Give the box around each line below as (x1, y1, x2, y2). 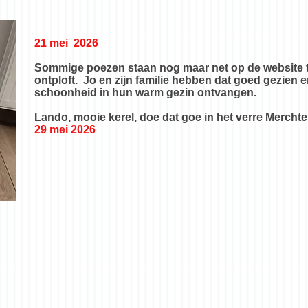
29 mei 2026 (34, 124, 96, 135)
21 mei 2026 (34, 37, 98, 49)
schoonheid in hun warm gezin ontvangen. (34, 87, 256, 98)
